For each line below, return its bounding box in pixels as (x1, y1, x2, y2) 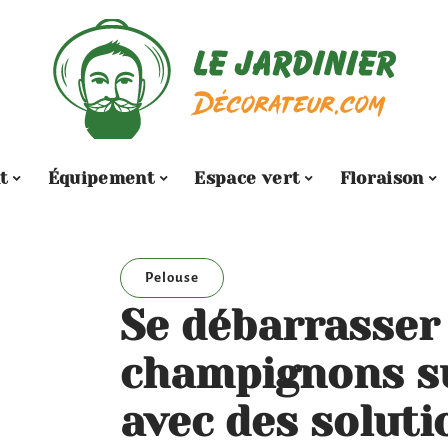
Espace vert (194, 167, 301, 188)
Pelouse (145, 270, 199, 285)
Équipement (47, 167, 156, 188)
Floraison (339, 167, 424, 188)
